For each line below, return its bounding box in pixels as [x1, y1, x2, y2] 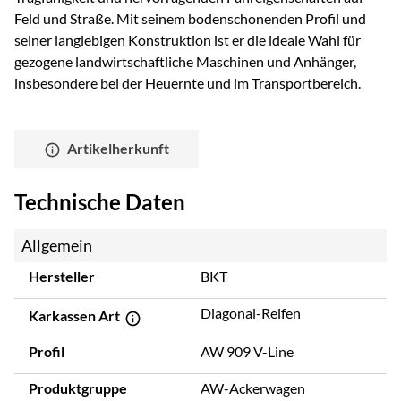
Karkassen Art [29, 307, 123, 325]
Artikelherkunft [67, 139, 170, 157]
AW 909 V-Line [200, 342, 294, 360]
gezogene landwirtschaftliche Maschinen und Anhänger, [14, 52, 356, 70]
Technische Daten [14, 189, 185, 216]
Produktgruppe [29, 379, 127, 397]
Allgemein [21, 235, 92, 256]
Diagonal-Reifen [200, 304, 301, 322]
